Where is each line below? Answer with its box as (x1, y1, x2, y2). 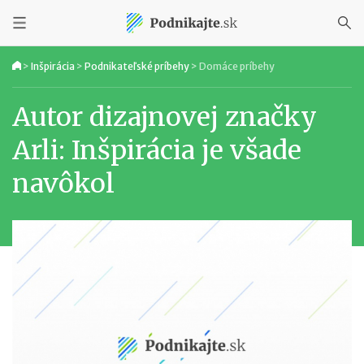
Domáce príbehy (199, 60, 275, 72)
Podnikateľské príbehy (84, 60, 189, 72)
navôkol (12, 167, 115, 200)
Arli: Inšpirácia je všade (12, 134, 301, 167)
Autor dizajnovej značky (12, 101, 317, 133)
